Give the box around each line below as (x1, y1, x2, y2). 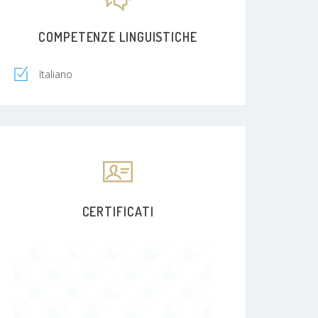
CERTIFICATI (82, 203, 154, 219)
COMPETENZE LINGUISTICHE (38, 28, 197, 45)
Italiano (39, 67, 72, 81)
